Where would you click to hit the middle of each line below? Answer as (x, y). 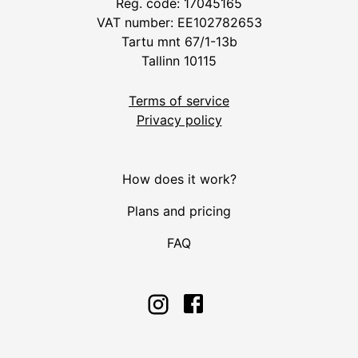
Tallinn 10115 (179, 61)
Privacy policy (179, 120)
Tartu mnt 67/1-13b (179, 42)
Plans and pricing (179, 211)
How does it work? (179, 179)
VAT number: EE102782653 (179, 23)
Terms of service (179, 101)
